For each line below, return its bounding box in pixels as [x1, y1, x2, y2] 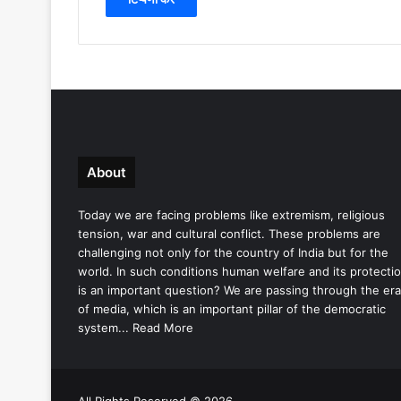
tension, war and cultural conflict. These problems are [78, 226, 380, 241]
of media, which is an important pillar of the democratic [78, 301, 386, 316]
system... [78, 320, 132, 335]
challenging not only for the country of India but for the [78, 244, 388, 260]
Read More [132, 320, 193, 335]
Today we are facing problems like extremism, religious [78, 207, 385, 222]
